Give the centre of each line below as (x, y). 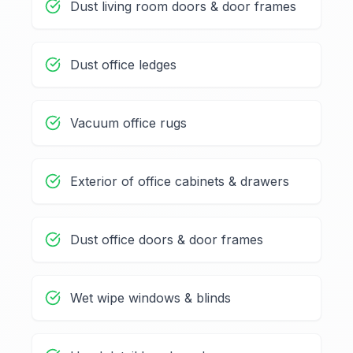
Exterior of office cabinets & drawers (180, 182)
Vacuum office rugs (128, 123)
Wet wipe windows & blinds (150, 298)
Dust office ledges (123, 65)
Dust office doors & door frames (167, 240)
